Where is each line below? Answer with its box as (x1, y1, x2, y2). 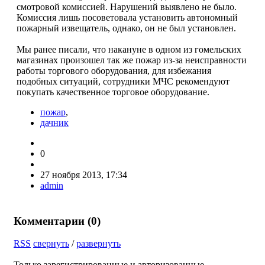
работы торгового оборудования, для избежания (17, 65, 211, 76)
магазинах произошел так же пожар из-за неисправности (17, 54, 247, 65)
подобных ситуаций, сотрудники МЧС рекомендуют (17, 76, 230, 86)
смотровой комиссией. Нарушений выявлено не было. (17, 1, 237, 12)
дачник (40, 117, 69, 128)
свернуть (33, 238, 69, 249)
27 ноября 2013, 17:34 (40, 169, 127, 180)
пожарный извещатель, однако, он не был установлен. (17, 22, 236, 33)
